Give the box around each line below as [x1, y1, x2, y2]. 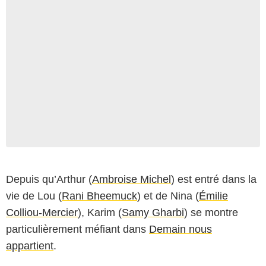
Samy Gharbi [122, 206, 184, 218]
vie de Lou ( [6, 189, 62, 202]
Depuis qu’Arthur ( [6, 173, 92, 185]
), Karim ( [78, 206, 122, 218]
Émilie [199, 189, 228, 202]
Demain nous [149, 223, 212, 235]
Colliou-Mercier [6, 206, 78, 218]
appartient [6, 239, 53, 252]
